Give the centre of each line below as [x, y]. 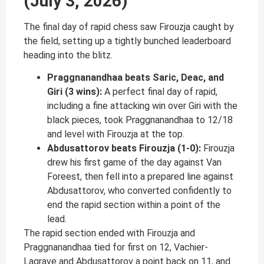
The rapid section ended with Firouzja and [109, 233]
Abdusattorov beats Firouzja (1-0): [125, 148]
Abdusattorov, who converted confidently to [139, 191]
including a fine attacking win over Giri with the [142, 106]
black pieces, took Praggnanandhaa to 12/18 [140, 120]
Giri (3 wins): [76, 92]
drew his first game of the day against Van [134, 163]
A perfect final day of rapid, [161, 92]
